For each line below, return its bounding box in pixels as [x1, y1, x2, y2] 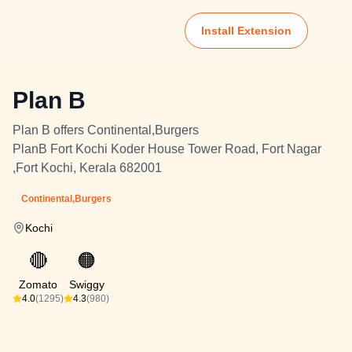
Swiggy [68, 278, 104, 291]
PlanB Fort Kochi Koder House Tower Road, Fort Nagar [13, 142, 321, 156]
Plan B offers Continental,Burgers [13, 123, 199, 137]
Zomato [19, 278, 57, 291]
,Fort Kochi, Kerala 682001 [13, 161, 162, 174]
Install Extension [201, 24, 291, 37]
